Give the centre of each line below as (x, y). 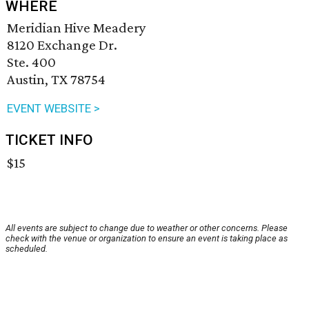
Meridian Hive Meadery (77, 28)
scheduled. (27, 249)
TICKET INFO (49, 140)
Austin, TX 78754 (56, 80)
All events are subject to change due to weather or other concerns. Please (147, 228)
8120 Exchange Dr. (62, 45)
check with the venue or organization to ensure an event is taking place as (147, 239)
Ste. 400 (31, 62)
